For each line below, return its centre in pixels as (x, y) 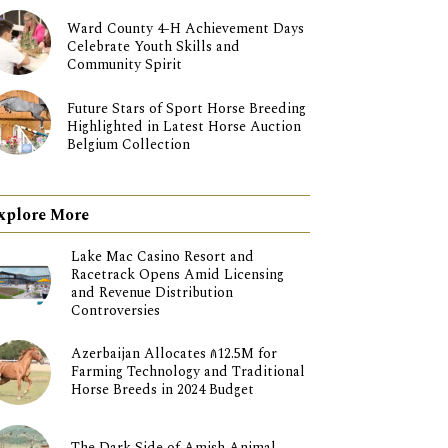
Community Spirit (124, 65)
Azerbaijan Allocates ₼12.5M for (173, 354)
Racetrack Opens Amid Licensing (177, 275)
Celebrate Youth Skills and (153, 47)
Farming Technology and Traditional (187, 372)
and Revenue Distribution (151, 293)
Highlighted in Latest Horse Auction (183, 127)
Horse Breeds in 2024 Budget (162, 390)
